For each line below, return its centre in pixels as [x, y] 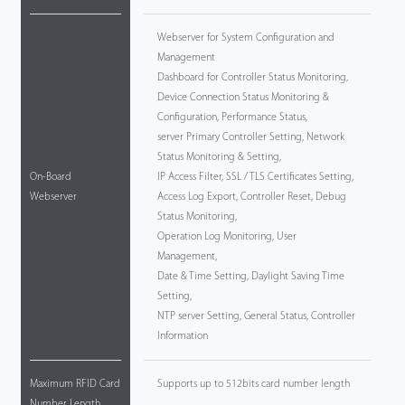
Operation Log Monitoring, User [226, 237]
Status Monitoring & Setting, [219, 157]
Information [182, 336]
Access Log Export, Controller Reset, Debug [251, 197]
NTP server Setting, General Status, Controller [256, 316]
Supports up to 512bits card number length [253, 384]
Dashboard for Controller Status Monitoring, [252, 78]
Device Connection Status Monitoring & [243, 98]
